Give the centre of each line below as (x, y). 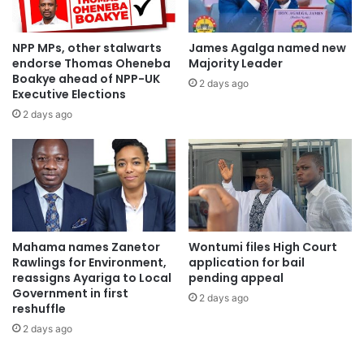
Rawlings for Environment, (89, 262)
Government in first (70, 293)
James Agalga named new (267, 48)
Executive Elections (69, 95)
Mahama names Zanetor (86, 247)
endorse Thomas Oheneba (91, 64)
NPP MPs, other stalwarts (87, 48)
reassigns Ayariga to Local (92, 277)
